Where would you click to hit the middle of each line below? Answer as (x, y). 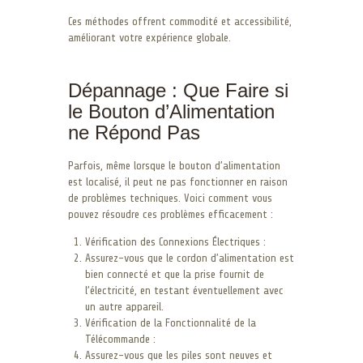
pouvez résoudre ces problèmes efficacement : (171, 214)
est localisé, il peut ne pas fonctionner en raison (178, 181)
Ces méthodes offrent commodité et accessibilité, (180, 21)
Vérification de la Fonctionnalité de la (171, 322)
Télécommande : (120, 339)
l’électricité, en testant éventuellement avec (184, 290)
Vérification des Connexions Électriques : (175, 241)
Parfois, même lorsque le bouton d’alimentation (174, 165)
